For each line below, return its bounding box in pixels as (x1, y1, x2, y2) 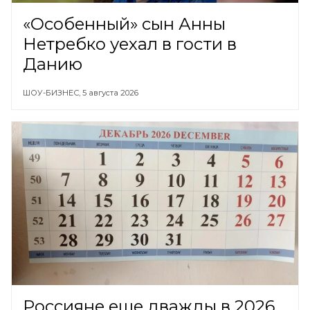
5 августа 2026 (82, 87, 138, 98)
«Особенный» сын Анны (23, 13, 226, 34)
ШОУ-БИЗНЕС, (23, 87, 82, 98)
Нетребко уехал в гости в (23, 33, 237, 54)
